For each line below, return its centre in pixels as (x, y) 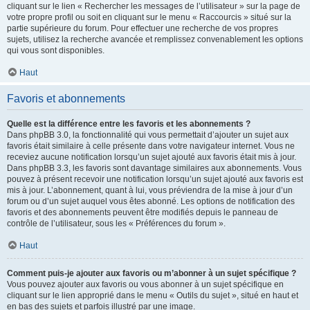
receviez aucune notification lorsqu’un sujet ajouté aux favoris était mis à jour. (152, 157)
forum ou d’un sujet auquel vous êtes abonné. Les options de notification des (151, 201)
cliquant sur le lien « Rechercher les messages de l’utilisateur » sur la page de (154, 6)
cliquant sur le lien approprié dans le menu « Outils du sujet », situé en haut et (153, 295)
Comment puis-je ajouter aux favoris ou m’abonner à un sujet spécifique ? (152, 273)
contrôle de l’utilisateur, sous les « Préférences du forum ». (116, 224)
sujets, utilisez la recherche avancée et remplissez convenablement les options (155, 39)
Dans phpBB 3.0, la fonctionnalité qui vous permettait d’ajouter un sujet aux (148, 135)
